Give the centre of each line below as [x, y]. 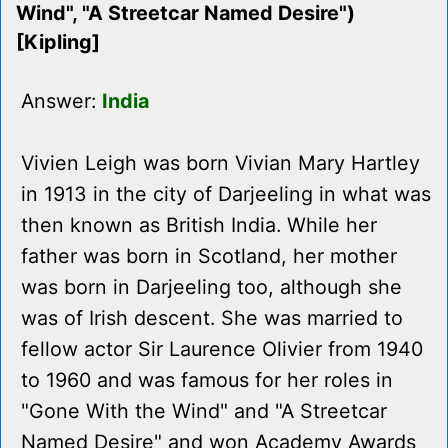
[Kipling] [58, 42]
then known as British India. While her [199, 225]
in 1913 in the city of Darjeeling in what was [226, 194]
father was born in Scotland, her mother [209, 256]
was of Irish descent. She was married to [212, 318]
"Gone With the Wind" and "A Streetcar [204, 411]
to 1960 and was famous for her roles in [207, 380]
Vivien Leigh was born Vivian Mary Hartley [220, 163]
